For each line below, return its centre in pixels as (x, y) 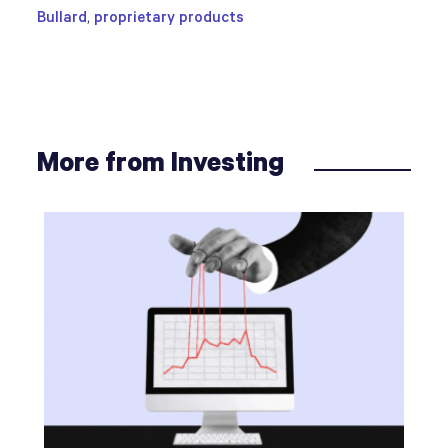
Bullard (62, 17)
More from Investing (161, 163)
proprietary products (169, 17)
